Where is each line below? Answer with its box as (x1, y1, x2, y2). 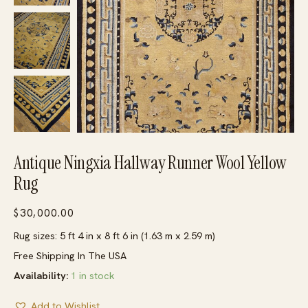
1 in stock (71, 269, 115, 283)
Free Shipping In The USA (14, 249, 126, 263)
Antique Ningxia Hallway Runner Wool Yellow (14, 151, 287, 175)
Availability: (14, 269, 68, 283)
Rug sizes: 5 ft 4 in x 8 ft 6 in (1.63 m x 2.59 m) (14, 229, 215, 243)
